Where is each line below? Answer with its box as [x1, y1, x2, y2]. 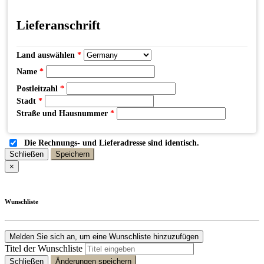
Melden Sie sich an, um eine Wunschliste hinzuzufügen [9, 232, 199, 242]
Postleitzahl [16, 84, 60, 94]
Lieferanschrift [16, 18, 100, 33]
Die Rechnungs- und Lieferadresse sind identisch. [24, 138, 199, 148]
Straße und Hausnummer [16, 109, 110, 118]
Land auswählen [16, 51, 77, 60]
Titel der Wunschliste [5, 243, 82, 254]
